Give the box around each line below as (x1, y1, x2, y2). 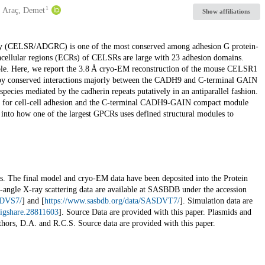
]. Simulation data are (179, 196, 253, 205)
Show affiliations (202, 8, 251, 15)
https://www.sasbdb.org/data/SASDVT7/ (44, 196, 180, 205)
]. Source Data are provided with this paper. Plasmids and (58, 207, 251, 216)
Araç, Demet (2, 5, 45, 15)
